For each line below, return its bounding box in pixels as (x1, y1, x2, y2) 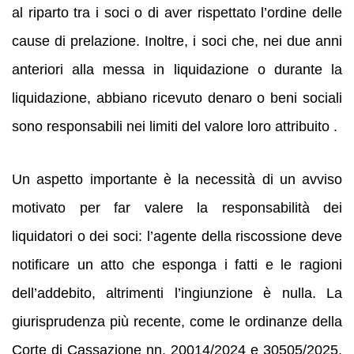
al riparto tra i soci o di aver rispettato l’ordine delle (12, 5, 342, 21)
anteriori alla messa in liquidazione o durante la (12, 62, 342, 78)
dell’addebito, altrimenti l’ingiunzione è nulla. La (12, 285, 342, 302)
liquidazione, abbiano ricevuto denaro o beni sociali (12, 90, 342, 107)
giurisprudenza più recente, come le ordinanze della (12, 314, 342, 330)
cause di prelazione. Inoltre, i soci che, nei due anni (12, 33, 342, 50)
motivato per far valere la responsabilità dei (12, 200, 342, 217)
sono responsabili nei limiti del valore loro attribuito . (12, 119, 337, 135)
